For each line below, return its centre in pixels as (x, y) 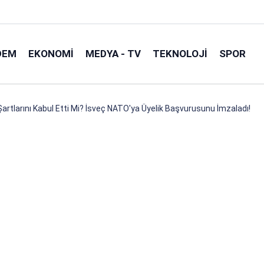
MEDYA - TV (113, 53)
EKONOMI (51, 53)
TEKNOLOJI (180, 53)
